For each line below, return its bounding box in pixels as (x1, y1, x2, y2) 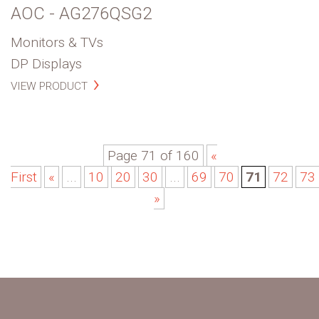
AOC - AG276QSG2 (11, 3, 152, 23)
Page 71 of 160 (108, 147, 199, 164)
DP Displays (11, 55, 82, 72)
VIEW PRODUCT (11, 79, 88, 93)
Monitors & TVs (11, 33, 103, 51)
